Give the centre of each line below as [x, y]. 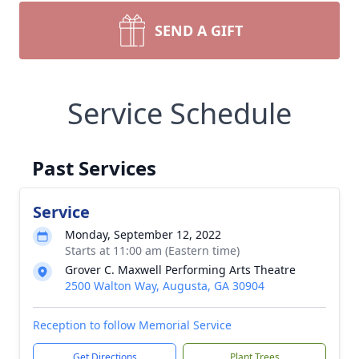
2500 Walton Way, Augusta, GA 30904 [165, 286]
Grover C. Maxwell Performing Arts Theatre [180, 270]
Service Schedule [179, 113]
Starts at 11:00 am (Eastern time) [152, 250]
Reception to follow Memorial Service [132, 325]
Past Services [94, 168]
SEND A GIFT [199, 30]
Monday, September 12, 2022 [143, 234]
